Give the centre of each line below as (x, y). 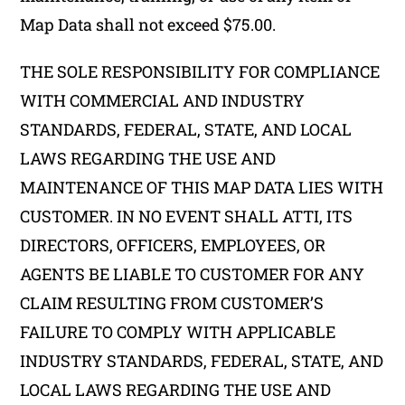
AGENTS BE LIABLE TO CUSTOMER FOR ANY (193, 274)
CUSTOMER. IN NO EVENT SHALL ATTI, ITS (187, 216)
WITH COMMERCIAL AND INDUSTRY (163, 100)
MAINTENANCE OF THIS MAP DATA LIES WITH (202, 187)
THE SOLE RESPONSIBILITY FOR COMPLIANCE (200, 71)
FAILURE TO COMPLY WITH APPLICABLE (178, 332)
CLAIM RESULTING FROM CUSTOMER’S (172, 303)
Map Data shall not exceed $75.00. (148, 24)
